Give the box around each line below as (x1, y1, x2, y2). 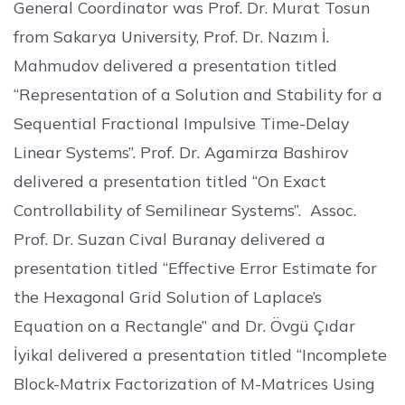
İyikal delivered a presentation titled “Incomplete (14, 344, 387, 364)
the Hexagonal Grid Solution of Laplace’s (14, 286, 322, 306)
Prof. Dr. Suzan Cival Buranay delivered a (14, 228, 325, 249)
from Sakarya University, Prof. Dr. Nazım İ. (14, 25, 329, 46)
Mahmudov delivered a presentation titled (14, 54, 337, 75)
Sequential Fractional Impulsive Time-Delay (14, 112, 349, 133)
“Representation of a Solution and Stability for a (14, 83, 382, 104)
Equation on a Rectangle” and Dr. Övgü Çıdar (14, 315, 355, 335)
